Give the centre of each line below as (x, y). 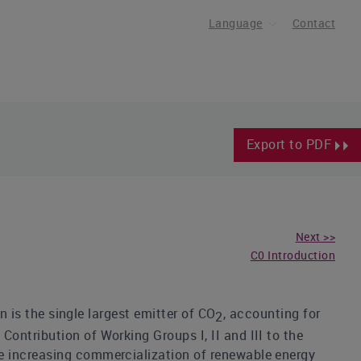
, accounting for (272, 313)
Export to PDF (290, 144)
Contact (313, 23)
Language (235, 23)
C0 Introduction (293, 255)
